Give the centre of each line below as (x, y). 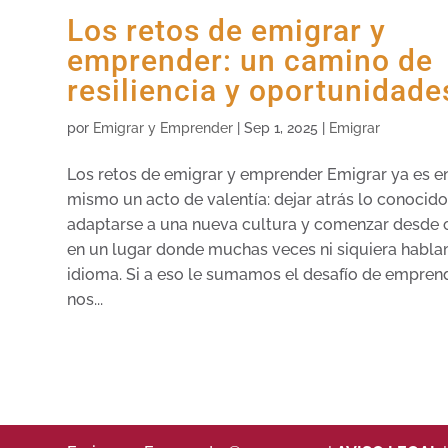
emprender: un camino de (250, 61)
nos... (85, 300)
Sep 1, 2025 (281, 128)
